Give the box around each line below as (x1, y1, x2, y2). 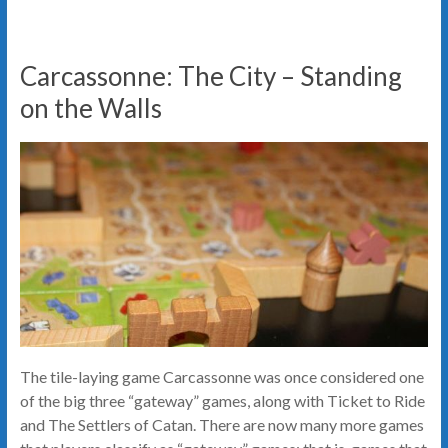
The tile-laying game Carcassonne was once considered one (19, 366, 424, 386)
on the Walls (19, 92, 162, 125)
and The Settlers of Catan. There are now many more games (19, 414, 424, 434)
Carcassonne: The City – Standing (19, 60, 402, 93)
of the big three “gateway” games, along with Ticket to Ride (19, 390, 425, 410)
